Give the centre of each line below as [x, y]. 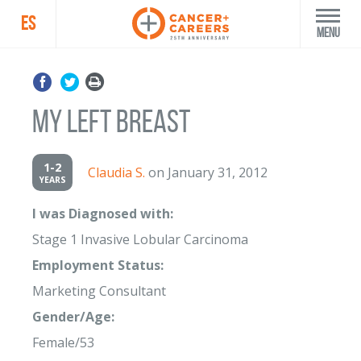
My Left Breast [111, 121]
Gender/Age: [73, 317]
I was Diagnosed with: [103, 214]
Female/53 [63, 342]
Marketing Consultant [99, 291]
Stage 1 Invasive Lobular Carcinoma [140, 239]
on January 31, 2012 [206, 172]
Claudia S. [116, 172]
